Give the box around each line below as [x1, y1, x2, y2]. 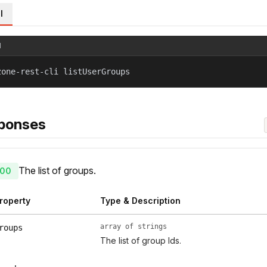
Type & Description [100, 195, 181, 206]
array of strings [100, 222, 167, 231]
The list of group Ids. [100, 235, 181, 246]
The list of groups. [18, 164, 96, 177]
